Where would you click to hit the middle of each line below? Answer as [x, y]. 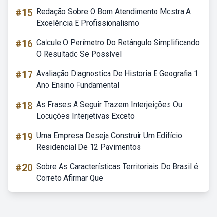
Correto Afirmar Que [70, 178]
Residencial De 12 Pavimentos [89, 147]
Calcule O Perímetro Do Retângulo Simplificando [118, 42]
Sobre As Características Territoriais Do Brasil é [117, 166]
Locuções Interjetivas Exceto [85, 116]
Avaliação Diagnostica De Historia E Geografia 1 [117, 73]
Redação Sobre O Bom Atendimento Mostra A [114, 11]
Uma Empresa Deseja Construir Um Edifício [109, 135]
